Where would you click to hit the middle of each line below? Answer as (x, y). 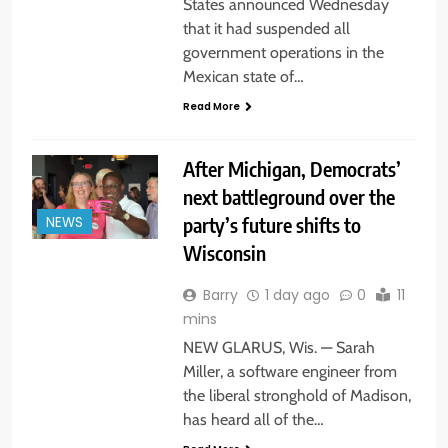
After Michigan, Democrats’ (291, 169)
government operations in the (283, 53)
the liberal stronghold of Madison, (296, 396)
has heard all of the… (253, 420)
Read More (211, 107)
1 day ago (297, 295)
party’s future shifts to (271, 225)
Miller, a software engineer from (289, 372)
